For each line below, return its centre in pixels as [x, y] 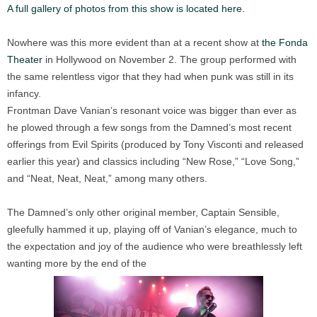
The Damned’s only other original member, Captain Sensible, [143, 213]
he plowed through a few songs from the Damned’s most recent [149, 128]
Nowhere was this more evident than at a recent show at [134, 43]
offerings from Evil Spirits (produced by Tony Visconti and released [155, 145]
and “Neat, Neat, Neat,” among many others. [107, 179]
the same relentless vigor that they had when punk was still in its [150, 77]
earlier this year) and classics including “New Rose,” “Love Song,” [153, 162]
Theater [25, 60]
